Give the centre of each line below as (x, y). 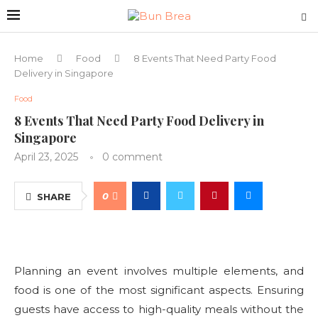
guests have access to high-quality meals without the (159, 309)
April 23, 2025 (46, 157)
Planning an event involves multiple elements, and (159, 271)
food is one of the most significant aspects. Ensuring (159, 290)
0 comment (132, 157)
